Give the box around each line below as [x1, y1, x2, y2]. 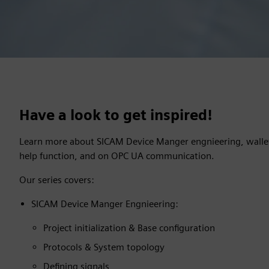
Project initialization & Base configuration [43, 222, 215, 234]
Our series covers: [19, 174, 94, 186]
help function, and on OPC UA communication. [19, 150, 214, 162]
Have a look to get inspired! [19, 106, 213, 124]
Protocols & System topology [43, 241, 165, 253]
